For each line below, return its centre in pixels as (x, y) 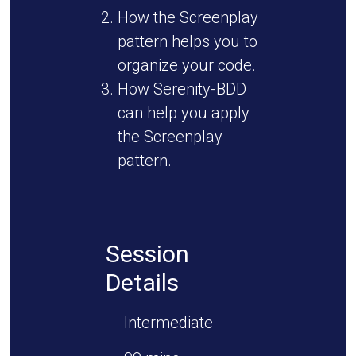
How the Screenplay (188, 17)
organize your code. (186, 65)
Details (142, 282)
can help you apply (183, 113)
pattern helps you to (187, 41)
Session (147, 254)
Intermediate (168, 323)
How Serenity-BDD (182, 89)
